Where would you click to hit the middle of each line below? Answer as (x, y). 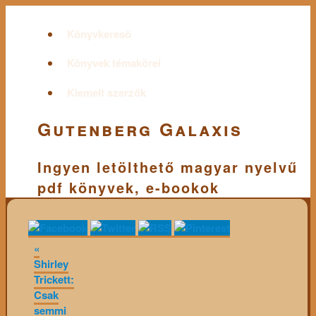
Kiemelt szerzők (106, 92)
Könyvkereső (99, 34)
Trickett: (54, 280)
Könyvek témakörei (114, 63)
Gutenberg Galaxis (140, 129)
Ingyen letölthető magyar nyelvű (168, 166)
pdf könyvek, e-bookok (128, 187)
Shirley (51, 264)
